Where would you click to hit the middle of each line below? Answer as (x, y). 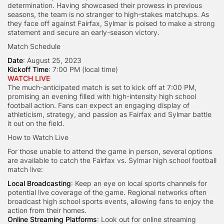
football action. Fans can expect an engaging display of (98, 105)
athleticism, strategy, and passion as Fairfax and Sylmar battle (109, 114)
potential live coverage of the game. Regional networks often (107, 192)
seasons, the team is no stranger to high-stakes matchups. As (108, 14)
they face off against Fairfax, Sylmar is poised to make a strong (111, 23)
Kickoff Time (28, 69)
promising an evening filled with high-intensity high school (102, 96)
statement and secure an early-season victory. (83, 32)
